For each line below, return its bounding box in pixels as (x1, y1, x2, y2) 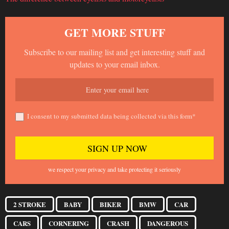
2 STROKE (13, 199, 46, 210)
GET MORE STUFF (64, 24, 165, 41)
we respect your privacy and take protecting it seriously (48, 165, 181, 173)
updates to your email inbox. (69, 59, 160, 70)
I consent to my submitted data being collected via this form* (27, 111, 196, 121)
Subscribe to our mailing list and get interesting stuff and (24, 47, 205, 57)
